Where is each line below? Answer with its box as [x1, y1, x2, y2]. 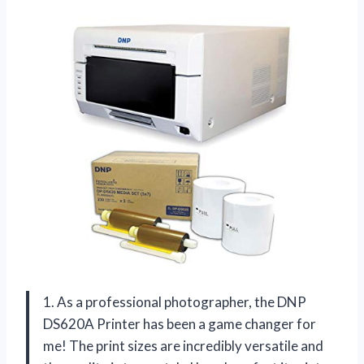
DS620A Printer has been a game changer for [43, 314, 316, 332]
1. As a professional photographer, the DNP [43, 292, 306, 310]
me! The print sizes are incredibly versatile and [43, 336, 323, 354]
